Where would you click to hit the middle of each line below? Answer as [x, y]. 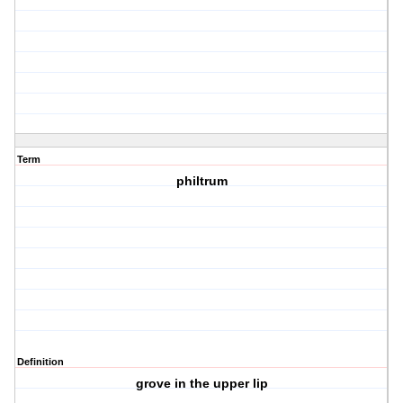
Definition [40, 362]
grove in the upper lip [201, 384]
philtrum [201, 181]
